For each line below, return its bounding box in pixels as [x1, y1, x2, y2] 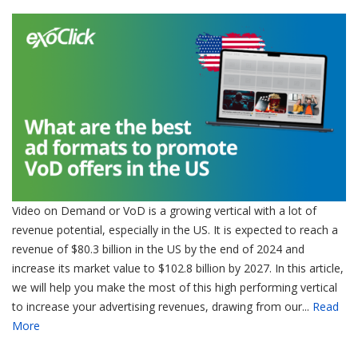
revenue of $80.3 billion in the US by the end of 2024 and [12, 241, 304, 257]
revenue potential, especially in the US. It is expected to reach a [12, 222, 338, 238]
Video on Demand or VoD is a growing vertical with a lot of [12, 203, 316, 219]
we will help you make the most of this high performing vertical [12, 280, 337, 296]
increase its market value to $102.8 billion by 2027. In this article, [12, 261, 344, 276]
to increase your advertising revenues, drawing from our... [12, 299, 312, 315]
